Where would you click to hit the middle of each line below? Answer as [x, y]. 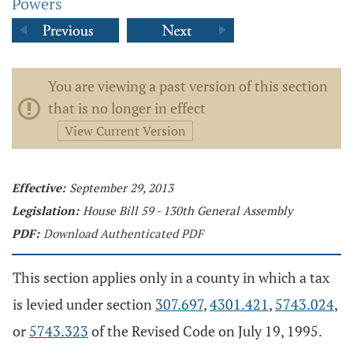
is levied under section [84, 304]
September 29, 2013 [121, 188]
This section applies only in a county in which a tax [171, 277]
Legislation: [45, 210]
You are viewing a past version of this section [188, 86]
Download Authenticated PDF [123, 233]
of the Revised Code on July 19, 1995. [205, 331]
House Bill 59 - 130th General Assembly [188, 210]
